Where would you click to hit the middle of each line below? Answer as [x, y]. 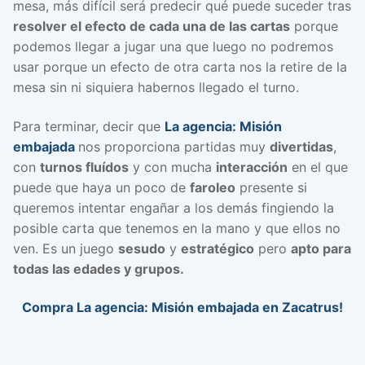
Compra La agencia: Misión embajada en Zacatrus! [182, 308]
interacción [252, 167]
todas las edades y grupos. [99, 268]
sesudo [142, 248]
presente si [271, 187]
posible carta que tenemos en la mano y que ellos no [177, 228]
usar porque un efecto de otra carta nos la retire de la [180, 67]
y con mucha [172, 167]
